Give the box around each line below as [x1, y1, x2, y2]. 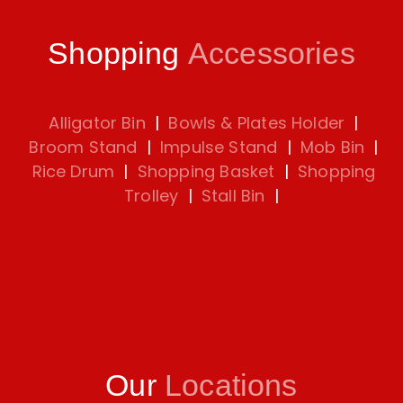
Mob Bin [300, 136, 365, 159]
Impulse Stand [160, 136, 278, 159]
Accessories [187, 36, 355, 71]
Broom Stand [29, 136, 138, 159]
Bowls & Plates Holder [168, 112, 345, 135]
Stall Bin [201, 184, 265, 208]
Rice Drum [31, 160, 115, 184]
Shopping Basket [137, 160, 275, 184]
